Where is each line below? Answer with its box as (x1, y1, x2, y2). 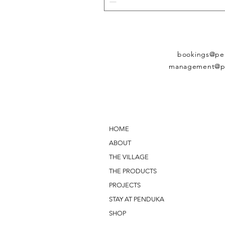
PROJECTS (109, 181, 141, 189)
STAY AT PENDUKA (109, 195, 164, 203)
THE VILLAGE (109, 153, 149, 161)
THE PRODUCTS (109, 167, 157, 175)
